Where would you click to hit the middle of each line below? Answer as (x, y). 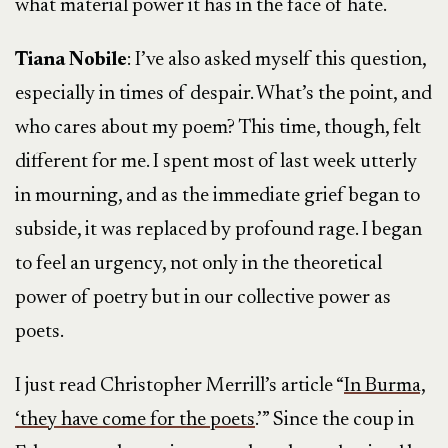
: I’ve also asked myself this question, (276, 60)
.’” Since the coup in (334, 420)
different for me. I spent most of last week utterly (216, 162)
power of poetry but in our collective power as (203, 298)
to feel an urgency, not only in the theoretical (198, 264)
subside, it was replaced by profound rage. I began (218, 230)
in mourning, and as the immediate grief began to (217, 196)
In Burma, (385, 386)
